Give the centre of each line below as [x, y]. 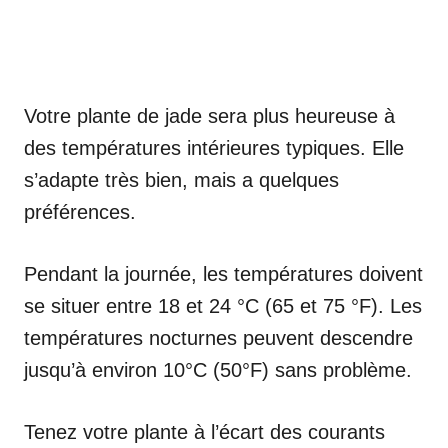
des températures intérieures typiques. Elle [214, 147]
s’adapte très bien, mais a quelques [181, 179]
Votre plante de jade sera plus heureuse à [209, 115]
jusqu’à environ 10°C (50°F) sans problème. [218, 369]
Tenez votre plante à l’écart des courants [204, 431]
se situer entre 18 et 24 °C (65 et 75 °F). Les [223, 305]
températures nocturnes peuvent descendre [218, 337]
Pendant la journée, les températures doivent [223, 273]
